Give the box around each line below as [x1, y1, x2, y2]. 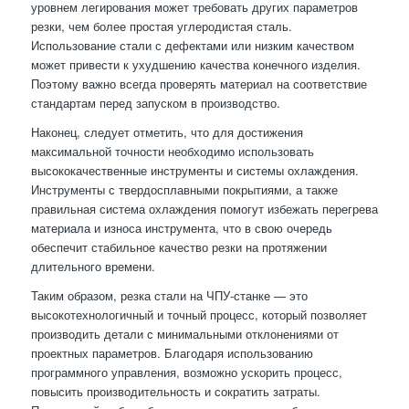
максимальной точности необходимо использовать [30, 142, 314, 161]
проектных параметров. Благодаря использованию [30, 344, 313, 362]
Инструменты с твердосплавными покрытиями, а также [30, 181, 338, 199]
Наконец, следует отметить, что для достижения [30, 123, 303, 142]
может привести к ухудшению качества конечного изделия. [30, 56, 361, 74]
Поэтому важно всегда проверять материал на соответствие [30, 75, 367, 93]
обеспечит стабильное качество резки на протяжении [30, 238, 327, 257]
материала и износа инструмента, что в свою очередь [30, 219, 332, 237]
